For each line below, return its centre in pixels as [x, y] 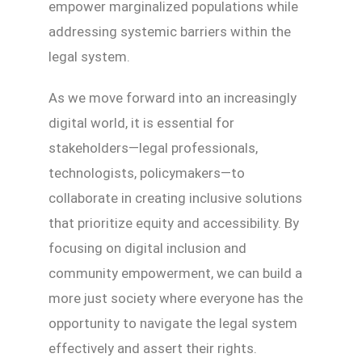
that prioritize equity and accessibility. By [174, 223]
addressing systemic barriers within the [170, 31]
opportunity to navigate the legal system [173, 323]
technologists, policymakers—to [147, 173]
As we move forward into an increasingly [173, 97]
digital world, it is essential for [141, 122]
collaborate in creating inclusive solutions [175, 198]
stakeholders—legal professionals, [153, 147]
